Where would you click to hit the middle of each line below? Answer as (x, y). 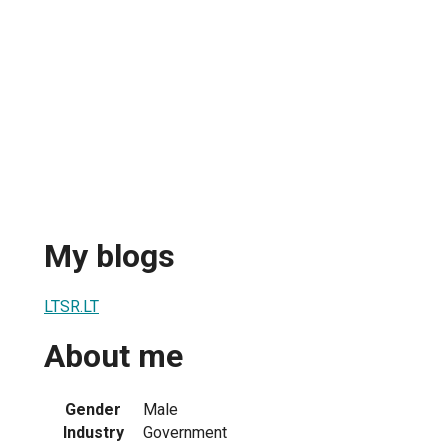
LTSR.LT (71, 306)
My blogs (109, 256)
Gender (93, 409)
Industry (93, 432)
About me (113, 356)
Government (185, 432)
